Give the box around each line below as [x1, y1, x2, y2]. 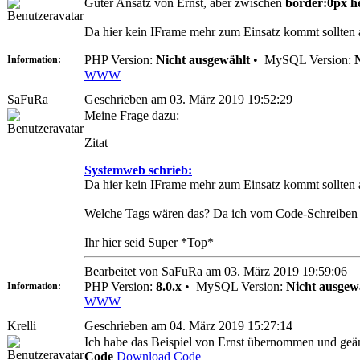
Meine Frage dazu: [84, 108, 179, 122]
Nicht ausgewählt [156, 52, 250, 67]
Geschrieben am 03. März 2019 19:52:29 [84, 92, 292, 106]
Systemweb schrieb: [84, 162, 192, 177]
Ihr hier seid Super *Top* [84, 235, 214, 249]
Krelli [7, 318, 36, 333]
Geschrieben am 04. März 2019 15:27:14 [84, 318, 292, 333]
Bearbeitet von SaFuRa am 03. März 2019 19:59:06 [84, 264, 347, 278]
